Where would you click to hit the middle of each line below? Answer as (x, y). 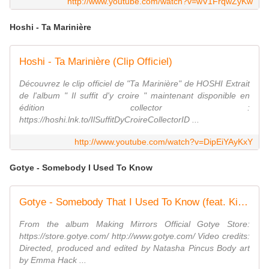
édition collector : (134, 108)
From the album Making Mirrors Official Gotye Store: (134, 224)
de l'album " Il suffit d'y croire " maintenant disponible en (134, 96)
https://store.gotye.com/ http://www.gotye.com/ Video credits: (134, 236)
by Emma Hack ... (53, 260)
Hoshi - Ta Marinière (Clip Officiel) (96, 62)
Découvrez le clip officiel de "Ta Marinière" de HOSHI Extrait (134, 84)
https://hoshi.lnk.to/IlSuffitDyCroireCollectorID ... (109, 120)
